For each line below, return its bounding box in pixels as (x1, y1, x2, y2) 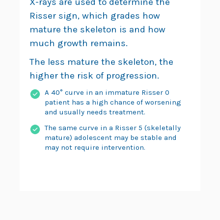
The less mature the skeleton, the (29, 56, 173, 68)
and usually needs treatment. (45, 108, 145, 117)
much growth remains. (29, 38, 128, 49)
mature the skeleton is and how (29, 24, 165, 35)
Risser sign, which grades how (29, 10, 160, 22)
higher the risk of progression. (29, 70, 159, 82)
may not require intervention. (45, 143, 145, 152)
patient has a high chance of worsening (45, 98, 181, 107)
